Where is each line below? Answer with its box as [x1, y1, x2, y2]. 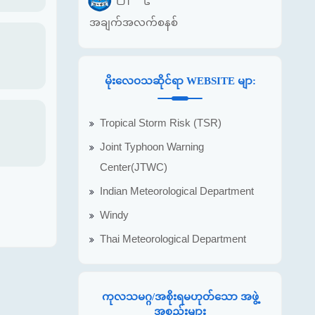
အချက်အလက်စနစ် [89, 15, 178, 28]
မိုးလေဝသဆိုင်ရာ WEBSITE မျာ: [104, 75, 256, 86]
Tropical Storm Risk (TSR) [100, 117, 221, 129]
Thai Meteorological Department [100, 233, 246, 245]
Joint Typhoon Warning [100, 141, 204, 153]
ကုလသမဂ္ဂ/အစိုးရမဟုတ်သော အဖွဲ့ [101, 290, 259, 302]
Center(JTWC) [100, 161, 167, 173]
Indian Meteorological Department [100, 185, 254, 197]
